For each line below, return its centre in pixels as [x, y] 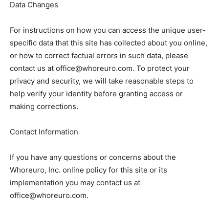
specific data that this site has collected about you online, [109, 43]
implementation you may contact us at [75, 182]
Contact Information [44, 131]
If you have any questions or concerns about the [93, 157]
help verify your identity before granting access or [96, 93]
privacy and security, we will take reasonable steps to [102, 81]
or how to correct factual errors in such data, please [99, 55]
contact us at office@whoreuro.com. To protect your [100, 68]
